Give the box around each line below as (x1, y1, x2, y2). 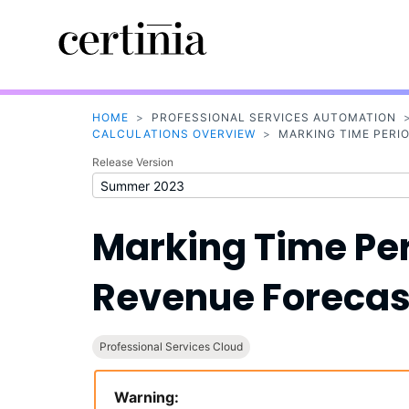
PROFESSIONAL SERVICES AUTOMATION (151, 110, 396, 125)
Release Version (91, 155, 173, 170)
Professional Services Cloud (99, 340, 243, 354)
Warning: (113, 388, 179, 407)
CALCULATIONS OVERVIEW (91, 127, 256, 142)
